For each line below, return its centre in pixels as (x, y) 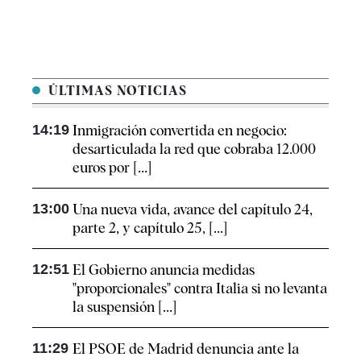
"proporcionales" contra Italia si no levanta (200, 288)
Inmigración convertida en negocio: (180, 130)
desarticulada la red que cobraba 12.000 (194, 148)
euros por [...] (112, 167)
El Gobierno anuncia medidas (164, 269)
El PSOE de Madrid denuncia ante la (186, 348)
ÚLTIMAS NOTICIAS (116, 90)
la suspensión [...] (124, 306)
